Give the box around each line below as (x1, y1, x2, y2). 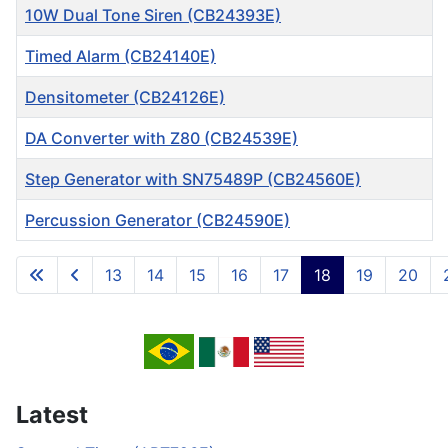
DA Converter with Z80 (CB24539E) (25, 128, 298, 149)
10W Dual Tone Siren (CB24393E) (25, 5, 281, 26)
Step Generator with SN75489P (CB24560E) (25, 169, 361, 190)
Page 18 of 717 (313, 274, 424, 295)
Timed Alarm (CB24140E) (25, 46, 216, 67)
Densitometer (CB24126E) (25, 87, 225, 108)
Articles (15, 242, 73, 263)
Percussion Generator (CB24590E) (25, 210, 290, 231)
